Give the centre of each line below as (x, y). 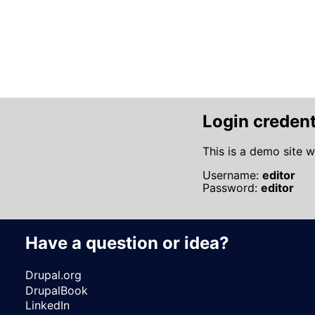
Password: (232, 188)
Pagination (164, 24)
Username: (232, 175)
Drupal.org (53, 275)
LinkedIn (47, 305)
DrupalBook (57, 290)
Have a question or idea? (127, 243)
